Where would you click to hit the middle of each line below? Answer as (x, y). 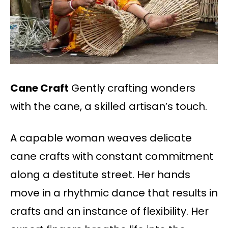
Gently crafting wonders (132, 88)
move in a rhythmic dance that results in (114, 193)
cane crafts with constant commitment (112, 156)
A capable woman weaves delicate (101, 138)
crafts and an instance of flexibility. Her (109, 211)
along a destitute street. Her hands (100, 175)
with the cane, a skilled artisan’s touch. (109, 107)
